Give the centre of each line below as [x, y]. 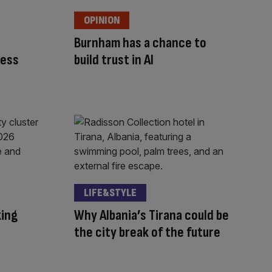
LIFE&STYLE [110, 193]
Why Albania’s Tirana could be [151, 216]
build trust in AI [114, 59]
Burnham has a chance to [140, 42]
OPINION [102, 20]
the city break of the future [147, 233]
